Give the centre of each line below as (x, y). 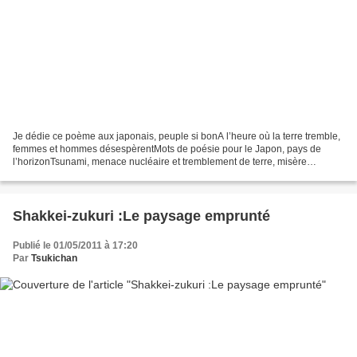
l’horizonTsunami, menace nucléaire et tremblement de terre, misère (160, 162)
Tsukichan (54, 259)
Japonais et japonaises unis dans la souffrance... (118, 175)
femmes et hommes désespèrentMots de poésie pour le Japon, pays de (167, 149)
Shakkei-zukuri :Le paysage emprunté (141, 216)
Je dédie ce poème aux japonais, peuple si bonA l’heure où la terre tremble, (177, 137)
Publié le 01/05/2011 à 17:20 (75, 246)
